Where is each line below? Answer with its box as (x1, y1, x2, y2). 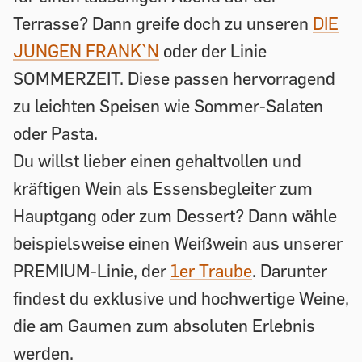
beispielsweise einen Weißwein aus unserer (13, 232, 343, 254)
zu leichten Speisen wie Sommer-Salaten (13, 95, 323, 116)
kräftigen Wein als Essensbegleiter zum (13, 177, 313, 199)
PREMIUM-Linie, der (13, 259, 170, 281)
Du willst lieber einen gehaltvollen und (13, 149, 301, 171)
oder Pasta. (13, 122, 98, 144)
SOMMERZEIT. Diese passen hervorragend (13, 67, 335, 89)
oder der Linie (159, 40, 267, 61)
